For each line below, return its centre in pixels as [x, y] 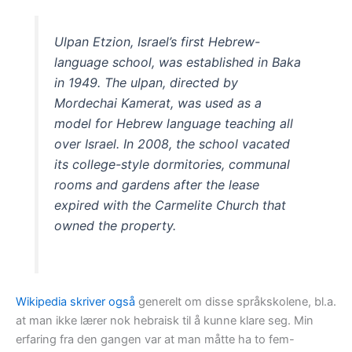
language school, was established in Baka [178, 62]
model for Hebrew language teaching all [174, 123]
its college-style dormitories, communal [172, 164]
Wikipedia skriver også [75, 301]
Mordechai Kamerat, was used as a [158, 103]
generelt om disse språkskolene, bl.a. [236, 301]
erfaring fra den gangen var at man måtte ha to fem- [155, 339]
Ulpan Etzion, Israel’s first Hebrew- [158, 41]
